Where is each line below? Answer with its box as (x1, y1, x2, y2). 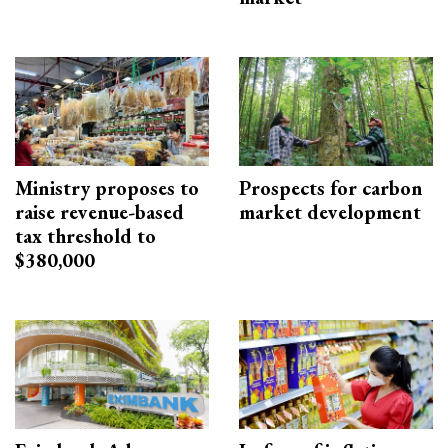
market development (239, 198, 421, 225)
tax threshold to (15, 222, 156, 249)
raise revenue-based (15, 198, 184, 225)
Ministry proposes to (15, 174, 199, 201)
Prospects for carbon (239, 174, 423, 201)
